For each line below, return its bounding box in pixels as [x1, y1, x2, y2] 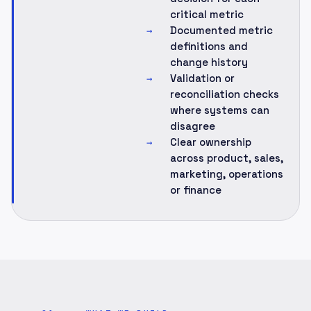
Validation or [170, 72, 235, 85]
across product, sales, [170, 151, 283, 165]
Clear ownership [170, 135, 251, 149]
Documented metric [170, 24, 273, 37]
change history [170, 56, 248, 69]
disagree [170, 119, 215, 133]
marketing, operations [170, 167, 283, 180]
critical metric [170, 8, 244, 21]
